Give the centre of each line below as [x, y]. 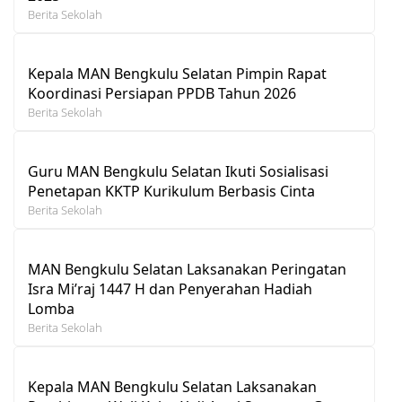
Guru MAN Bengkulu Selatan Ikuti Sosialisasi [178, 171]
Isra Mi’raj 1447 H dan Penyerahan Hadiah [170, 288]
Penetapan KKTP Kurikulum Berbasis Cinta [171, 191]
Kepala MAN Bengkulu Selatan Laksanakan [172, 386]
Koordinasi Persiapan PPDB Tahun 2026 [162, 93]
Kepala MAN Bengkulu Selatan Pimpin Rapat [177, 73]
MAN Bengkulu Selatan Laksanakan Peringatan [187, 269]
